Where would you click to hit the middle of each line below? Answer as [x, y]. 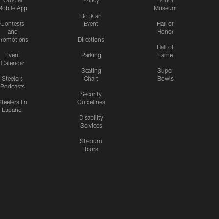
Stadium [91, 141]
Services [91, 125]
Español [12, 109]
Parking [91, 55]
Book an [91, 16]
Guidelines [91, 102]
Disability [91, 117]
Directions [91, 39]
